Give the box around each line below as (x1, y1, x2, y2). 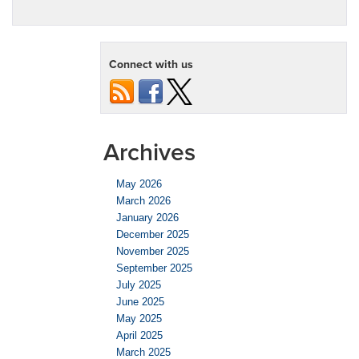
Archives (103, 135, 196, 170)
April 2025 (116, 329, 163, 342)
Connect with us (109, 56, 193, 73)
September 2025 (116, 262, 192, 275)
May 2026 (116, 178, 162, 191)
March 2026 (116, 195, 171, 208)
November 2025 (116, 245, 189, 258)
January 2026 (116, 212, 179, 224)
